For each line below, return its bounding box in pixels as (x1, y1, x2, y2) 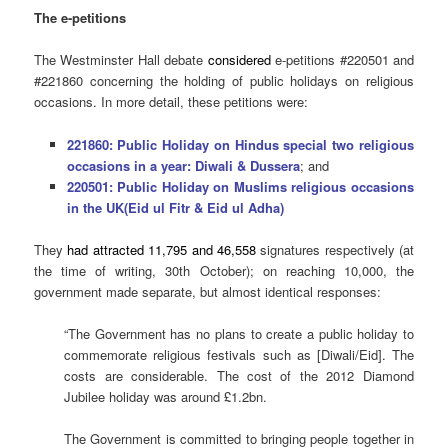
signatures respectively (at (260, 239, 414, 259)
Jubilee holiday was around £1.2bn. (64, 386, 268, 406)
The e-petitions (34, 8, 127, 28)
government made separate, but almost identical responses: (34, 281, 382, 301)
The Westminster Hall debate (34, 50, 208, 70)
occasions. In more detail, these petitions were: (34, 92, 309, 112)
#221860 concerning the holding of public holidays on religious (34, 71, 414, 91)
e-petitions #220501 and (270, 50, 414, 70)
